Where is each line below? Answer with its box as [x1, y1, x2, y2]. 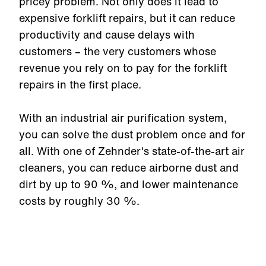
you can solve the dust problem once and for [19, 126, 245, 142]
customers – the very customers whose [19, 43, 216, 59]
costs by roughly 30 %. [19, 193, 140, 208]
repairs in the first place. [19, 77, 144, 92]
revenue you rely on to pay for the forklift [19, 60, 227, 75]
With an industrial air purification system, [19, 110, 227, 125]
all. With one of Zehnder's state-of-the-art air [19, 143, 245, 159]
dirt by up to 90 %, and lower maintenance [19, 176, 238, 192]
